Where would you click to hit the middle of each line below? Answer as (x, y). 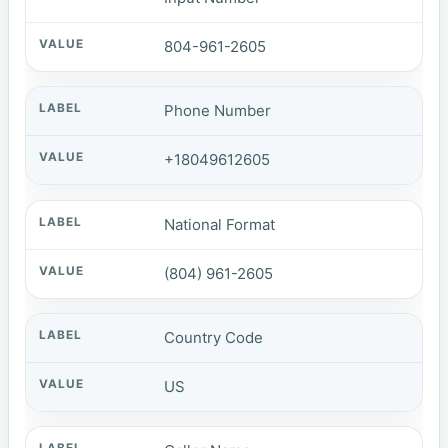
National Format (220, 224)
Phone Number (218, 111)
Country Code (214, 338)
